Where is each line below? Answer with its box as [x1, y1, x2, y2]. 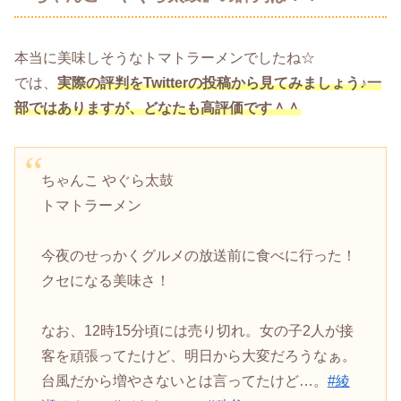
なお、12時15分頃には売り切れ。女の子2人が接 [40, 322, 354, 338]
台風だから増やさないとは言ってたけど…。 [40, 372, 328, 388]
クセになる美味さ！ [40, 272, 170, 288]
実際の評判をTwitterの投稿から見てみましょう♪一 [57, 75, 381, 91]
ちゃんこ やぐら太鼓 [40, 172, 174, 188]
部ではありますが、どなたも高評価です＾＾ [14, 100, 301, 116]
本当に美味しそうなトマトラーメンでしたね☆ [14, 50, 315, 66]
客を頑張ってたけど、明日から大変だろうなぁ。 [40, 347, 356, 363]
